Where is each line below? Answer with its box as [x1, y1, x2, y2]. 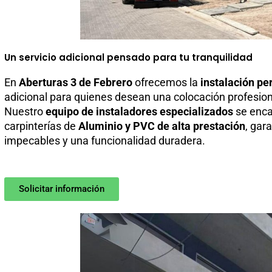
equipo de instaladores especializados [45, 104, 233, 118]
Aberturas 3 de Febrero [18, 75, 132, 89]
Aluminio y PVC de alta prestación [78, 119, 245, 132]
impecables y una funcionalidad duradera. [4, 134, 205, 147]
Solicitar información [18, 183, 104, 195]
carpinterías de [4, 119, 78, 132]
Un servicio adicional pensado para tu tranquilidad [4, 50, 253, 64]
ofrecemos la [132, 75, 200, 89]
